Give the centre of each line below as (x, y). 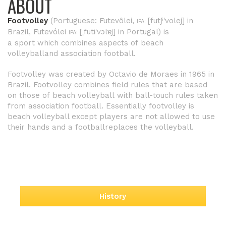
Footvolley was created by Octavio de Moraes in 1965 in (111, 74)
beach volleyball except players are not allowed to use (111, 117)
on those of (30, 95)
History (113, 196)
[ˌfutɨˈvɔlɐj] (98, 32)
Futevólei (50, 32)
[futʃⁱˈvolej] (166, 21)
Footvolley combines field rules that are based (119, 85)
